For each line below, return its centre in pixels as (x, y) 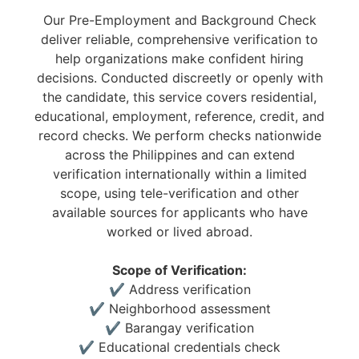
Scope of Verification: (179, 270)
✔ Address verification (179, 289)
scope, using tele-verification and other (179, 193)
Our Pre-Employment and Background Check (179, 20)
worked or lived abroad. (179, 231)
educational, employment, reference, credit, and (179, 116)
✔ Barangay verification (179, 327)
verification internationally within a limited (179, 173)
